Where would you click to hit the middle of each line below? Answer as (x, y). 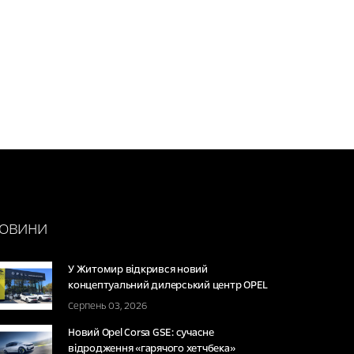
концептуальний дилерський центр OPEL (168, 285)
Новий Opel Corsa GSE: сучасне (141, 332)
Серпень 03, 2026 (107, 305)
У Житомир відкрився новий (138, 269)
